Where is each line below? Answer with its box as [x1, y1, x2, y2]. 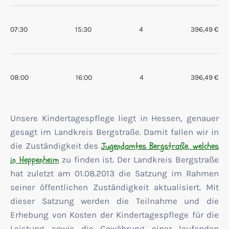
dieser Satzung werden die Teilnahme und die [10, 196, 219, 206]
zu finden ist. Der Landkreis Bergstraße [58, 154, 219, 165]
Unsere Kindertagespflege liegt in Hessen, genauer [10, 113, 219, 123]
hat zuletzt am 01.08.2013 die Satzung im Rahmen [10, 168, 219, 178]
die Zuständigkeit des [10, 141, 101, 151]
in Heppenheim [10, 154, 59, 166]
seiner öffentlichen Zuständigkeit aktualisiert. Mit [10, 182, 219, 192]
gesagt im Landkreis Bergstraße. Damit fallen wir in [10, 127, 219, 137]
